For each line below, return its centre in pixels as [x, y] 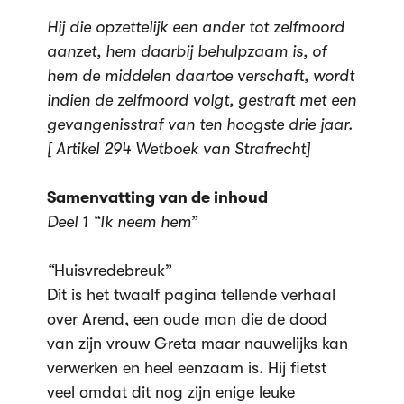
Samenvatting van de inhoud [157, 197]
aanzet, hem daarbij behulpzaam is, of [186, 51]
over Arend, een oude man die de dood [187, 319]
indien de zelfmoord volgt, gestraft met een [201, 100]
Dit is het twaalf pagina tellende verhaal [191, 295]
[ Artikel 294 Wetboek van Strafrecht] [178, 149]
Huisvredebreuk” [113, 271]
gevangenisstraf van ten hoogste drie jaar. [199, 124]
